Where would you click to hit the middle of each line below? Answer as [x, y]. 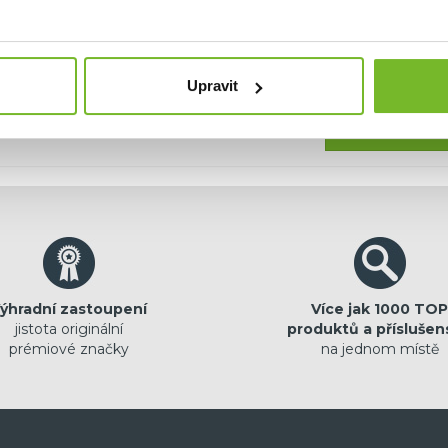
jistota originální [68, 329]
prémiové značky [68, 349]
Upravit [213, 86]
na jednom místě [379, 349]
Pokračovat [392, 128]
